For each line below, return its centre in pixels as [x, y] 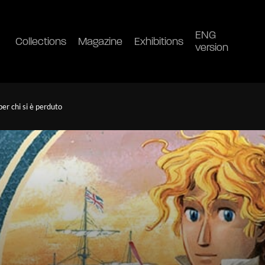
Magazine [100, 42]
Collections [41, 42]
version [212, 48]
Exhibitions [159, 42]
